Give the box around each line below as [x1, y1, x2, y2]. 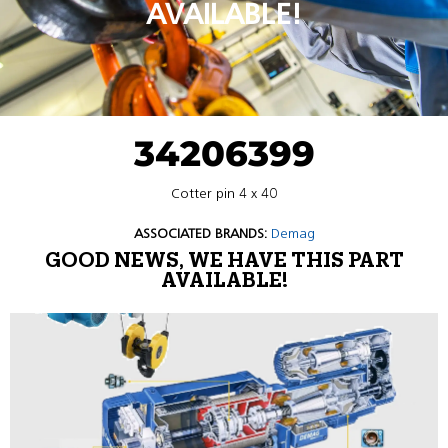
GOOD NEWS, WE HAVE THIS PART [44, 251, 404, 271]
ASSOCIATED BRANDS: [133, 225, 267, 242]
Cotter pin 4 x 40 [171, 185, 277, 202]
